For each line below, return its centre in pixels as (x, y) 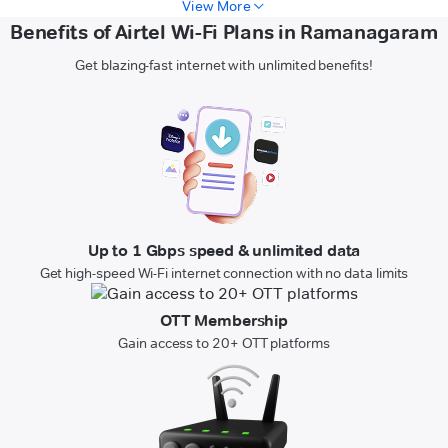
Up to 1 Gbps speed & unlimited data (224, 251)
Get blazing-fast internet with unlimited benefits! (224, 65)
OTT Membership (224, 321)
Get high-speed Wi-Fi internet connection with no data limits (224, 273)
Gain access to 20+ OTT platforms (224, 343)
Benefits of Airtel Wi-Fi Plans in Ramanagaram (224, 32)
